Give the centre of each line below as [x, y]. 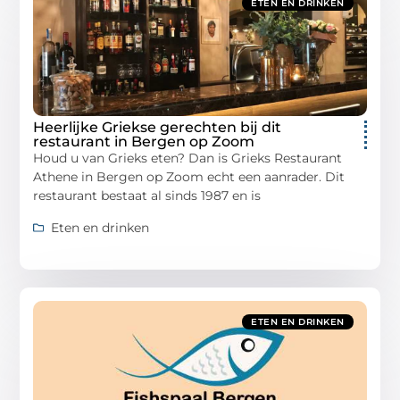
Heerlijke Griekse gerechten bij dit [158, 128]
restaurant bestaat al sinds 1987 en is [147, 196]
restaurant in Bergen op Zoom [144, 142]
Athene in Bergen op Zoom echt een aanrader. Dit [189, 177]
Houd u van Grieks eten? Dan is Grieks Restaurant [188, 158]
